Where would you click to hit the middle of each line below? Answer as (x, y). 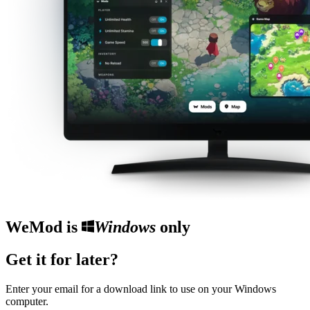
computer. (27, 301)
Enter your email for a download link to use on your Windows (141, 289)
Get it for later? (62, 259)
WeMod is (44, 227)
